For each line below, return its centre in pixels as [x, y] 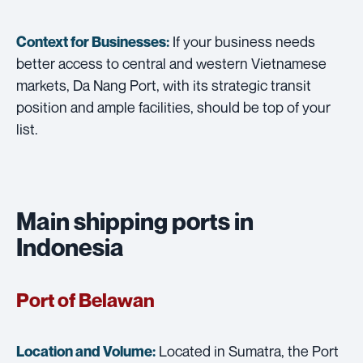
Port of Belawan [85, 300]
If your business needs [242, 41]
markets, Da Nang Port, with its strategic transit [164, 85]
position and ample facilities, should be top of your [173, 107]
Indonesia [70, 247]
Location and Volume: [86, 351]
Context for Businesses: [93, 41]
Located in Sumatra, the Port [247, 350]
